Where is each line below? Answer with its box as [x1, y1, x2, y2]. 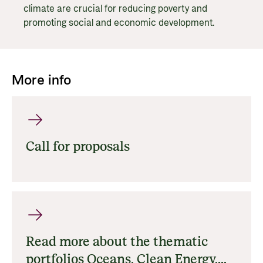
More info [12, 71, 71, 90]
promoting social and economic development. [23, 16, 214, 30]
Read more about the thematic [26, 233, 208, 252]
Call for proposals [26, 138, 130, 157]
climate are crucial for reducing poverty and [23, 2, 207, 16]
